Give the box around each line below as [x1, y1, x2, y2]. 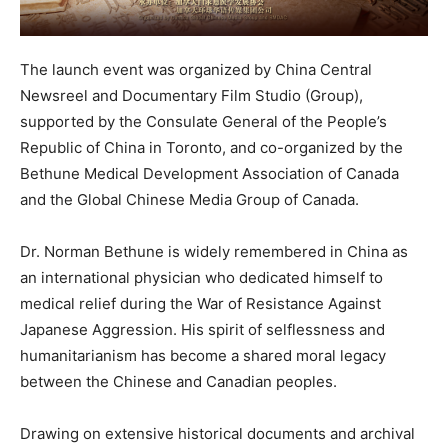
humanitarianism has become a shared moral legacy [20, 346, 386, 366]
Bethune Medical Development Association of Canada [20, 164, 399, 184]
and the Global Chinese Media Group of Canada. [20, 190, 359, 210]
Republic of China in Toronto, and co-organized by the [20, 138, 403, 158]
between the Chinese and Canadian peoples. [20, 372, 337, 392]
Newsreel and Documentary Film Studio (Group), [20, 86, 363, 106]
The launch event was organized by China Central [20, 60, 372, 80]
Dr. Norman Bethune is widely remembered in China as [20, 242, 408, 262]
